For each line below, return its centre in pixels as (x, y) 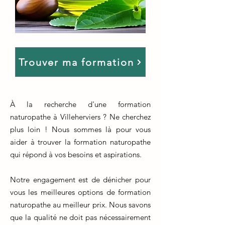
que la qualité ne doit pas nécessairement (80, 217)
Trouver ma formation (76, 62)
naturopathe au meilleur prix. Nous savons (80, 205)
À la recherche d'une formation (80, 104)
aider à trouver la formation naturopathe (80, 142)
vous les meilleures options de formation (80, 192)
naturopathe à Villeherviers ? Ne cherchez (80, 117)
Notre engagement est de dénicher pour (80, 180)
